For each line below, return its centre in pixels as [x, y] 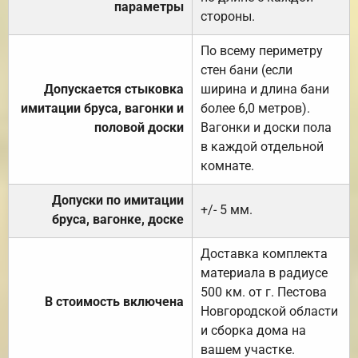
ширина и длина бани [265, 89]
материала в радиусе [264, 272]
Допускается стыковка [114, 89]
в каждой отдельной [262, 146]
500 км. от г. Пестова [264, 292]
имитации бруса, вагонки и [102, 108]
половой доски [139, 127]
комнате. [227, 165]
